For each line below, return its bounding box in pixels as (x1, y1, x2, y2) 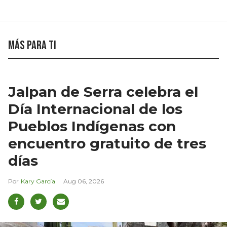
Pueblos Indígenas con (8, 117, 176, 135)
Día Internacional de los (8, 100, 182, 118)
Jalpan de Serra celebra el (8, 83, 198, 100)
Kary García (21, 177, 55, 185)
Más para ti (8, 37, 56, 53)
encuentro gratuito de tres (8, 134, 206, 152)
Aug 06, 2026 (63, 177, 104, 185)
